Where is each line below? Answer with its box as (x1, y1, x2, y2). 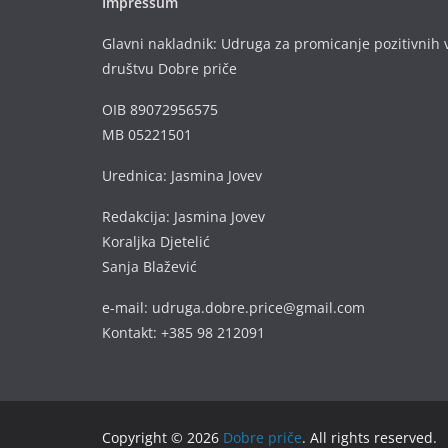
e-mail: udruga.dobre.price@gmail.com (102, 298, 365, 317)
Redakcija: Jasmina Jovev (102, 207, 265, 226)
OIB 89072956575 (102, 100, 218, 119)
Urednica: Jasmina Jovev (102, 166, 262, 185)
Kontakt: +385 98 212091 (102, 323, 265, 342)
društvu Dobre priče (102, 59, 237, 78)
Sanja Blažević (102, 257, 197, 276)
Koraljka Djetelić (102, 232, 210, 251)
